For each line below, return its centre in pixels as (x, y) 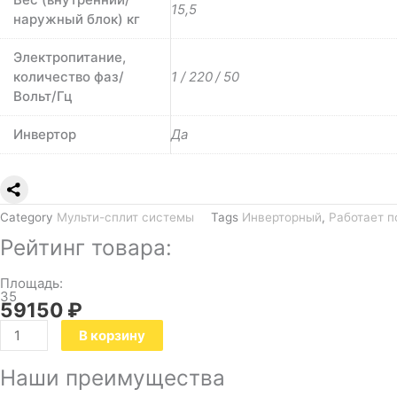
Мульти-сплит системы (125, 217)
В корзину (113, 336)
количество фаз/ (69, 76)
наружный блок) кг (77, 19)
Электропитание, (70, 57)
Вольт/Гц (43, 96)
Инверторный (282, 217)
